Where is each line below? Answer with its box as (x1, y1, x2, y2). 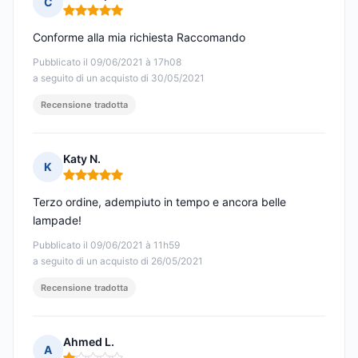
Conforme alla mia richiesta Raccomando (33, 30, 245, 45)
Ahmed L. (63, 335, 114, 349)
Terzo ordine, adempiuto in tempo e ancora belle (33, 195, 286, 209)
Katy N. (63, 152, 101, 166)
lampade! (33, 213, 82, 228)
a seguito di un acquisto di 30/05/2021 (33, 72, 205, 85)
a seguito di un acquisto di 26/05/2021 (33, 255, 203, 268)
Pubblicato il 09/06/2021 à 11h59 (33, 239, 180, 252)
